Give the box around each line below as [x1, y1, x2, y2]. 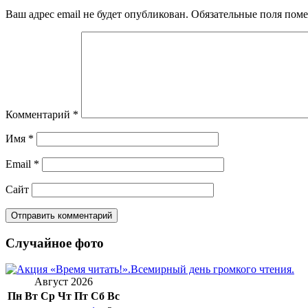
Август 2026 [34, 276, 93, 288]
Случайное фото [5, 235, 104, 250]
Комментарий [5, 109, 73, 121]
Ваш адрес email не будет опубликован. [5, 8, 188, 21]
